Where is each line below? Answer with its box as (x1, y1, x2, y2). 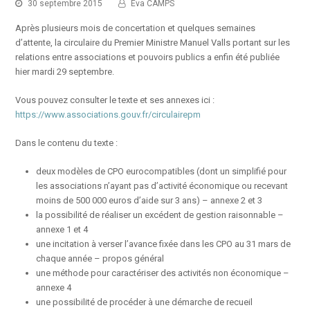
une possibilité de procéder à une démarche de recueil (36, 297, 253, 307)
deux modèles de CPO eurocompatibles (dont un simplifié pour (36, 166, 287, 176)
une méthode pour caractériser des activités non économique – (36, 268, 290, 278)
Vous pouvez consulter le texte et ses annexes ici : (15, 95, 215, 105)
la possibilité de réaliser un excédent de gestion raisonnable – (36, 210, 284, 220)
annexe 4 (36, 282, 72, 293)
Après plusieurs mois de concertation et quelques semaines (15, 23, 256, 33)
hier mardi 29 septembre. (15, 66, 115, 77)
